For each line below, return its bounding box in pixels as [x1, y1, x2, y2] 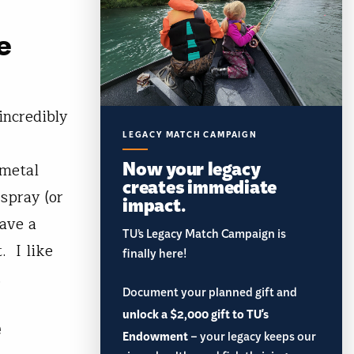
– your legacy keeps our [188, 327, 316, 352]
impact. [122, 190, 186, 218]
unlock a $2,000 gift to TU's [122, 305, 269, 326]
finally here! [122, 244, 186, 269]
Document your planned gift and [122, 283, 297, 307]
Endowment [122, 327, 188, 348]
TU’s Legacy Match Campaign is [122, 224, 286, 249]
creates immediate [122, 171, 277, 200]
